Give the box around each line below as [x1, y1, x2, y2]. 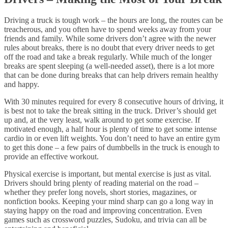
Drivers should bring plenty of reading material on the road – [4, 179, 198, 188]
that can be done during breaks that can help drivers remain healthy [4, 71, 218, 80]
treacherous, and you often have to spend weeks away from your [4, 25, 211, 34]
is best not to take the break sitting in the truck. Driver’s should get [4, 106, 216, 116]
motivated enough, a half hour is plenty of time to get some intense [4, 125, 217, 134]
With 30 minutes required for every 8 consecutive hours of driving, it [4, 97, 223, 106]
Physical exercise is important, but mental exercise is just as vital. [4, 169, 211, 179]
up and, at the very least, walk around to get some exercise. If [4, 116, 200, 125]
